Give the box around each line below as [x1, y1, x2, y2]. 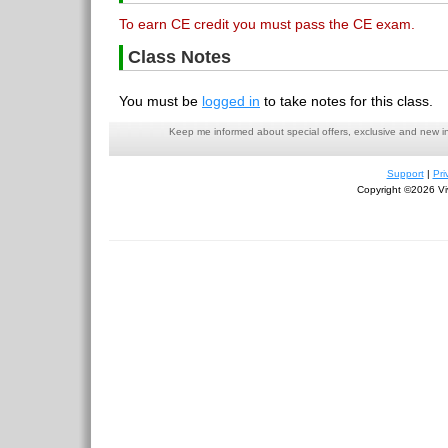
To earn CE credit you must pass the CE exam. [119, 16, 415, 32]
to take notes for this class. [260, 93, 433, 109]
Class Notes [128, 47, 231, 67]
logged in [202, 93, 260, 109]
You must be [119, 93, 202, 109]
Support [386, 168, 424, 179]
